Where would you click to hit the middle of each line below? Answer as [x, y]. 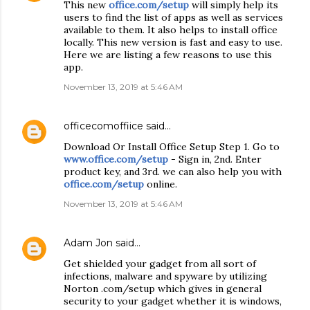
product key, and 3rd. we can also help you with [173, 172]
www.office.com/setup [116, 159]
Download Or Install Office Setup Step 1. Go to [172, 147]
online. [161, 184]
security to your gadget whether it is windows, [173, 301]
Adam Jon [88, 243]
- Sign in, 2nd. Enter [215, 159]
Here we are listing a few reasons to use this [168, 55]
